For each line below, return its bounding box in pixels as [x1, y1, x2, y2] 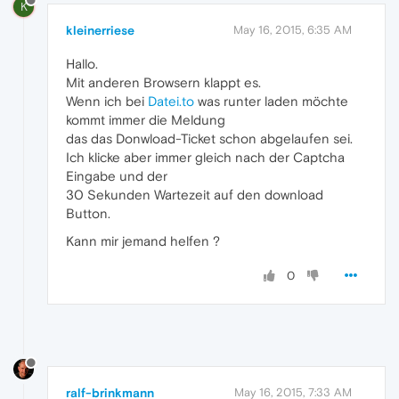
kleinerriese [66, 22, 134, 37]
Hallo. [66, 55, 98, 71]
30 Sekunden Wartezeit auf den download [66, 186, 323, 202]
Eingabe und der [66, 167, 167, 183]
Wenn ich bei [66, 93, 148, 109]
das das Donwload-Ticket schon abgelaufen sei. [66, 130, 353, 146]
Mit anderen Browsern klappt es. [66, 74, 261, 90]
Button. [66, 205, 110, 221]
